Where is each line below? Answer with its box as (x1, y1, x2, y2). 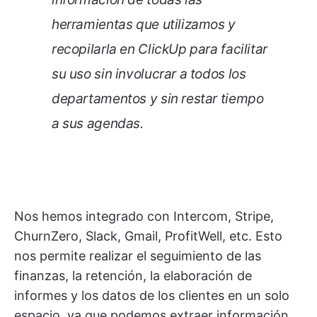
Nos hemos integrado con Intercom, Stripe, (14, 208, 274, 224)
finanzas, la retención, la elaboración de (14, 267, 252, 283)
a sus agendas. (52, 115, 144, 132)
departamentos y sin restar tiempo (52, 90, 264, 107)
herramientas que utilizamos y (52, 16, 236, 33)
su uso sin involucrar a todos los (52, 65, 246, 82)
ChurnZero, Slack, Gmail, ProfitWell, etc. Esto (14, 228, 282, 243)
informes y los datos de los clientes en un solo (14, 287, 289, 303)
